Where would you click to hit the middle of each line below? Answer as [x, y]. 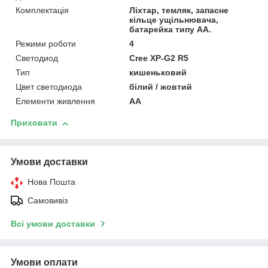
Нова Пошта [51, 182]
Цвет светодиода [49, 87]
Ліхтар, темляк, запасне [179, 10]
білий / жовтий [161, 87]
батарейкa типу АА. [170, 30]
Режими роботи [46, 44]
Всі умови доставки [53, 224]
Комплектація [42, 10]
